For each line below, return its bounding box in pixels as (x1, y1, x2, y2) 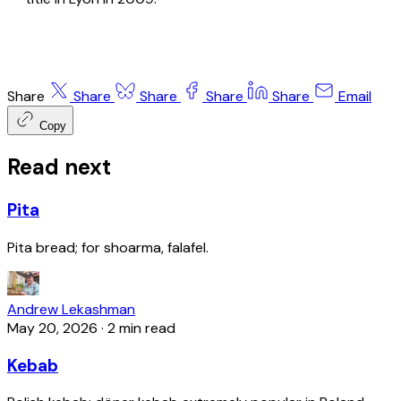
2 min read (107, 318, 175, 337)
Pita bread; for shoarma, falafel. (7, 237, 209, 257)
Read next (7, 153, 111, 182)
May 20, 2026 (7, 318, 98, 337)
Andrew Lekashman (7, 299, 135, 319)
